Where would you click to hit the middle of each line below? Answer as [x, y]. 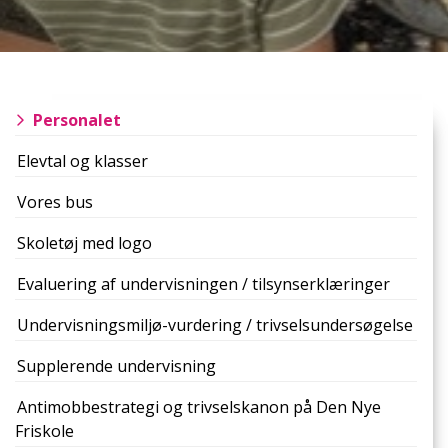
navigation [55, 144]
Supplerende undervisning [116, 366]
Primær [43, 120]
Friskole [44, 431]
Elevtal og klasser [82, 161]
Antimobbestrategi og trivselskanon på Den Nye [199, 407]
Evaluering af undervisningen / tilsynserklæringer [203, 284]
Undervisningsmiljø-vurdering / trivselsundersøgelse [215, 325]
